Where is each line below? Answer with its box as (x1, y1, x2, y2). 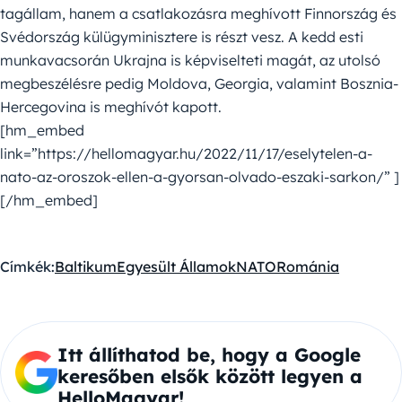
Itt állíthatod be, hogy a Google (57, 343, 361, 367)
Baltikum (55, 258, 117, 276)
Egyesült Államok (117, 258, 236, 276)
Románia (276, 258, 339, 276)
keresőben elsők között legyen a (57, 364, 363, 389)
